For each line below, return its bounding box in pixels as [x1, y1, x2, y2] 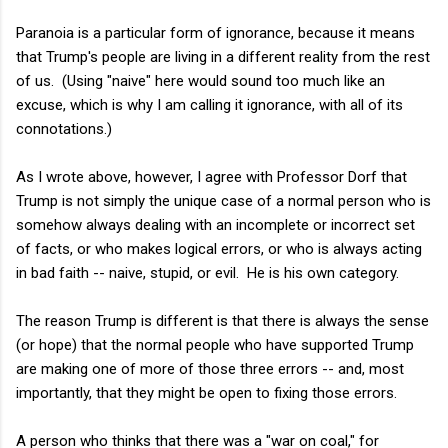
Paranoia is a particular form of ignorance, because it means [16, 23, 415, 42]
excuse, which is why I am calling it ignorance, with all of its [16, 95, 403, 114]
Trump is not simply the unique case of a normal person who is [16, 191, 431, 210]
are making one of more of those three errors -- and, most [16, 359, 404, 378]
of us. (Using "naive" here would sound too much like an [16, 71, 385, 90]
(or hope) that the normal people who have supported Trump [16, 335, 414, 354]
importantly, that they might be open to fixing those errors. [16, 383, 397, 402]
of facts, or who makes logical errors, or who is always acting [16, 239, 422, 258]
